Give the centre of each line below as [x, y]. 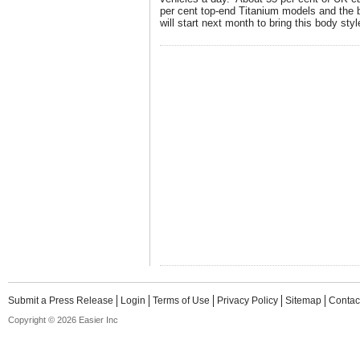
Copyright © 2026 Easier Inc [63, 320]
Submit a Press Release [61, 301]
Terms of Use [181, 301]
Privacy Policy [247, 301]
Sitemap [303, 301]
